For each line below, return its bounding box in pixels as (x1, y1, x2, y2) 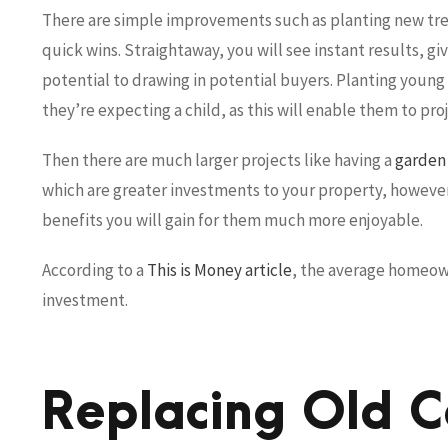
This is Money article (147, 258, 292, 281)
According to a (42, 258, 147, 281)
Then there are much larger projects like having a (42, 148, 395, 171)
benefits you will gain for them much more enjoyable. (42, 208, 423, 231)
